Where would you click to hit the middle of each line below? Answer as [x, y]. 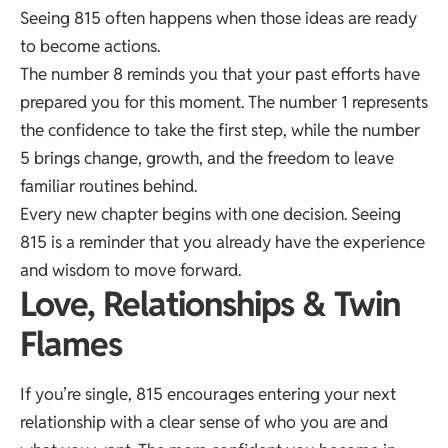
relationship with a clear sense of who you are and [204, 422]
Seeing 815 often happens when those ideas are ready [218, 18]
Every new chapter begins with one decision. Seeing [210, 214]
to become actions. [90, 46]
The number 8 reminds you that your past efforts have [220, 74]
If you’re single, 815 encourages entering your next [208, 394]
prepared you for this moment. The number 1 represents [224, 102]
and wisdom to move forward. [130, 270]
